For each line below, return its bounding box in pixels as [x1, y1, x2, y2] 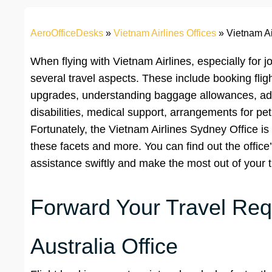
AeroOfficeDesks [30, 28, 103, 39]
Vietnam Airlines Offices [114, 28, 216, 39]
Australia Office [30, 234, 178, 259]
